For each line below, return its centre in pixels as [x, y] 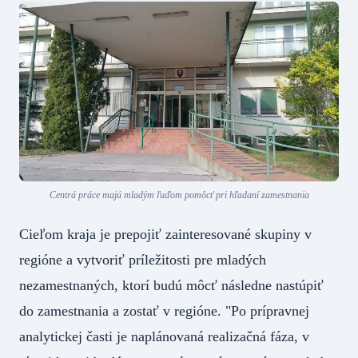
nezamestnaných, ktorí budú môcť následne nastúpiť [171, 286]
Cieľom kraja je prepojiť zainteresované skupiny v [165, 235]
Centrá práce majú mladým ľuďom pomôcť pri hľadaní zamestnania [179, 195]
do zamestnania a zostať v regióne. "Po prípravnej [164, 311]
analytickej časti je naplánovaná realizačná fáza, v [164, 337]
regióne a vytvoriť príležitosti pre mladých [143, 260]
